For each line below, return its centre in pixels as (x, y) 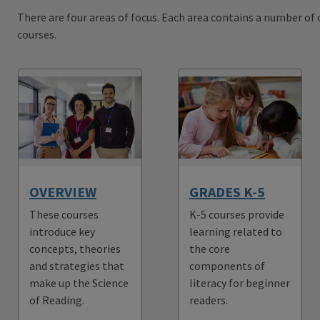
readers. (209, 300)
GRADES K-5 (227, 191)
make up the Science (79, 282)
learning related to (236, 231)
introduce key (62, 231)
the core (210, 248)
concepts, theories (75, 248)
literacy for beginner (240, 282)
